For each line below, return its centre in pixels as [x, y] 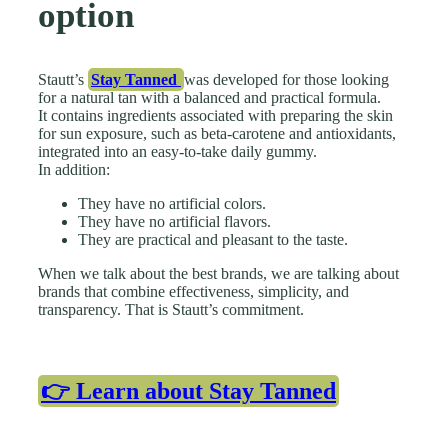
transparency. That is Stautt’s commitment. [171, 309]
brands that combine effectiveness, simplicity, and [193, 291]
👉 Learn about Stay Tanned [188, 390]
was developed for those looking [286, 79]
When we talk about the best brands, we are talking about [218, 273]
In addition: [74, 169]
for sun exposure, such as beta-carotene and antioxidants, [217, 133]
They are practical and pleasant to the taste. [213, 239]
